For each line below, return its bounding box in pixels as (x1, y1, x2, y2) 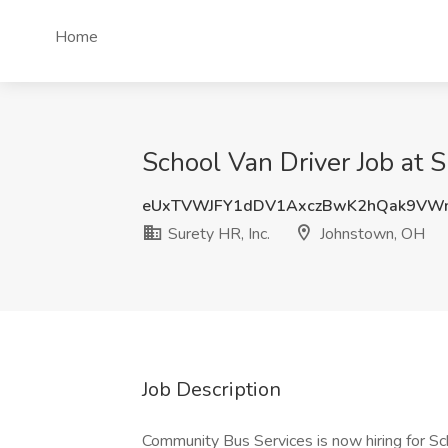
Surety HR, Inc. (164, 223, 270, 245)
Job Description (142, 376, 281, 403)
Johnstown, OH (316, 223, 425, 245)
